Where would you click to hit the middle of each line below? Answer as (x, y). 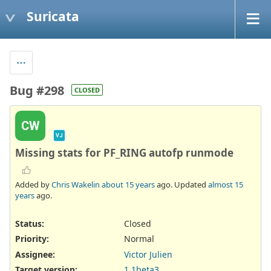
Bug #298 (37, 90)
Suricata (53, 16)
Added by (33, 185)
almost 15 (226, 185)
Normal (139, 239)
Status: (30, 224)
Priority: (32, 239)
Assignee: (35, 254)
